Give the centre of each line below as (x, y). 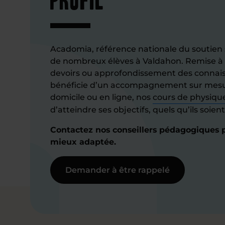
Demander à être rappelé (118, 170)
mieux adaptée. (83, 142)
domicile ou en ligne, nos (101, 97)
